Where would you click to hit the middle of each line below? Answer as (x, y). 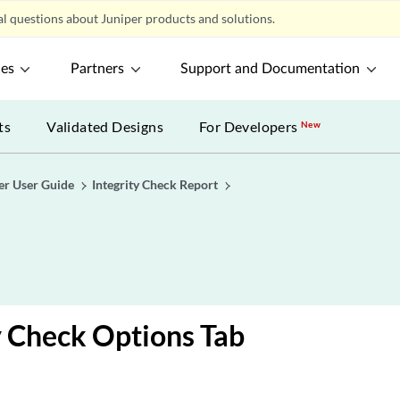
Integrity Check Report (155, 184)
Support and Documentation (271, 69)
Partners (98, 69)
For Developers (250, 126)
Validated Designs (105, 126)
